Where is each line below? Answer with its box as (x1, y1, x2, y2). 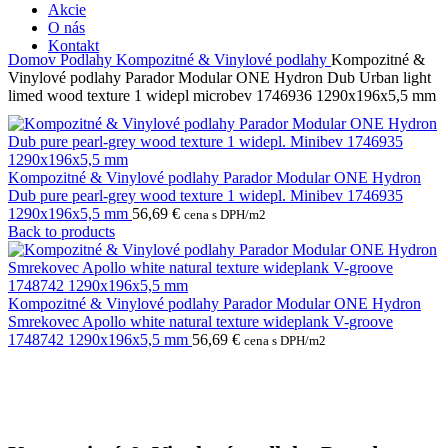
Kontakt (48, 37, 99, 54)
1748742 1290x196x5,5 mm (8, 331, 192, 348)
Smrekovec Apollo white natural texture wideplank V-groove (8, 313, 393, 330)
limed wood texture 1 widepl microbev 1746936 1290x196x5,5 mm (8, 87, 436, 104)
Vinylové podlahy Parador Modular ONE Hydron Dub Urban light (8, 69, 431, 86)
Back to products (8, 223, 115, 240)
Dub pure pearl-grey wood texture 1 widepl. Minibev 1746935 (8, 187, 403, 204)
